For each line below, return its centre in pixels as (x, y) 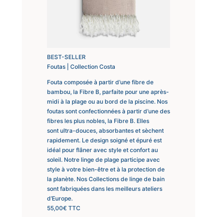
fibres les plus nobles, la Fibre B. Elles (98, 121)
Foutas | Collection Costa (81, 66)
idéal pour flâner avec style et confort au (102, 150)
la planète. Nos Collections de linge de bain (106, 179)
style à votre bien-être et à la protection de (106, 169)
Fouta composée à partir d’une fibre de (100, 82)
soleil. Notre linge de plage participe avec (103, 159)
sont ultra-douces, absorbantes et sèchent (105, 130)
